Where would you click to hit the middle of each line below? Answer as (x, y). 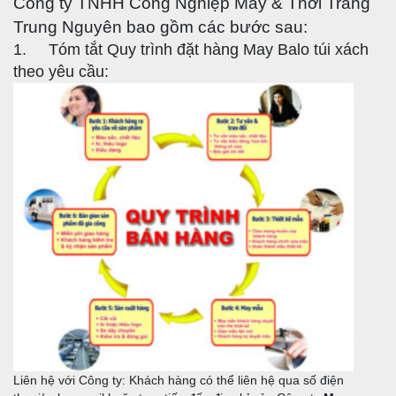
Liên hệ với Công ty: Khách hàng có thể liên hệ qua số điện (179, 381)
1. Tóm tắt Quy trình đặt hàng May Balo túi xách (191, 50)
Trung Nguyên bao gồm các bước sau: (160, 27)
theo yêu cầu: (61, 72)
